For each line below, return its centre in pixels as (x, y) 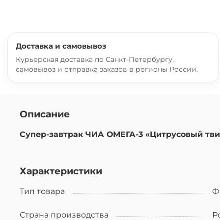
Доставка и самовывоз (61, 46)
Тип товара (42, 192)
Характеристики (61, 171)
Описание (45, 114)
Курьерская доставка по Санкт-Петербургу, (95, 59)
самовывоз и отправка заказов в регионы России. (107, 69)
